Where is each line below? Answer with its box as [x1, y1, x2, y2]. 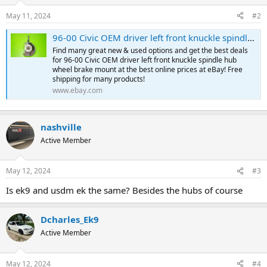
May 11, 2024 [6, 10, 51, 21]
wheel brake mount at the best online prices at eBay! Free [52, 64, 243, 75]
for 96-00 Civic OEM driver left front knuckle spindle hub [52, 55, 237, 66]
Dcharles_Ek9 [41, 213, 99, 226]
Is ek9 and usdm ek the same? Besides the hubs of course [6, 184, 243, 197]
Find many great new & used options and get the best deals [52, 45, 248, 56]
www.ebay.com [52, 85, 103, 96]
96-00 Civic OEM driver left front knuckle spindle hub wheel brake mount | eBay [52, 32, 247, 44]
